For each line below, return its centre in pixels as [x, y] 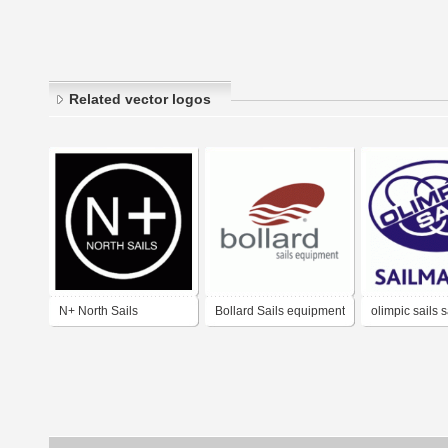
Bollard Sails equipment [280, 311]
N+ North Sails [98, 311]
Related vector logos [140, 99]
